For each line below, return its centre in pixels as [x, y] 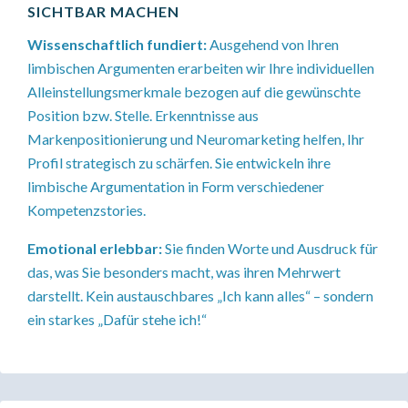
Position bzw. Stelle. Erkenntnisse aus [143, 115]
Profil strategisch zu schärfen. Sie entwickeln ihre [179, 163]
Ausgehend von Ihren [274, 44]
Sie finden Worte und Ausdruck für [271, 248]
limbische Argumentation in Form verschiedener [176, 186]
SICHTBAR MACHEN [103, 11]
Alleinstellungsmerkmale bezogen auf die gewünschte [194, 92]
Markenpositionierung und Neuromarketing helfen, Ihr [196, 139]
